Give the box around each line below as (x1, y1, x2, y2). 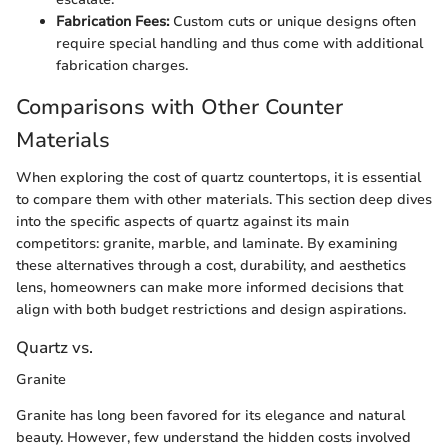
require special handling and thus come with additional (56, 33, 423, 53)
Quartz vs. (16, 336, 93, 360)
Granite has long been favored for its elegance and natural (16, 405, 405, 425)
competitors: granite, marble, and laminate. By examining (16, 234, 398, 254)
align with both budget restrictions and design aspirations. (16, 300, 406, 320)
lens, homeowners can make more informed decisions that (16, 278, 403, 298)
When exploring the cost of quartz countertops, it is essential (16, 168, 421, 188)
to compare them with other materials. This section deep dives (16, 190, 432, 210)
